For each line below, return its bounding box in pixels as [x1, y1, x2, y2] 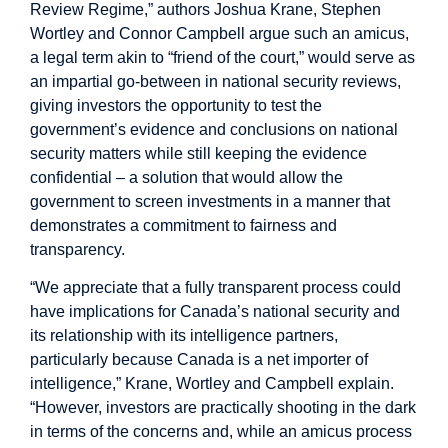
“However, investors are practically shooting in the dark [30, 399, 416, 417]
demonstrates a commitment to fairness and [30, 216, 337, 234]
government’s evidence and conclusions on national [30, 120, 398, 138]
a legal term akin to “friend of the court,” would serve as [30, 48, 415, 66]
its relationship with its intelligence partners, [30, 327, 338, 345]
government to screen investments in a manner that [30, 192, 390, 210]
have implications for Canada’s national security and [30, 303, 400, 321]
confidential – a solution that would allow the [30, 168, 343, 186]
